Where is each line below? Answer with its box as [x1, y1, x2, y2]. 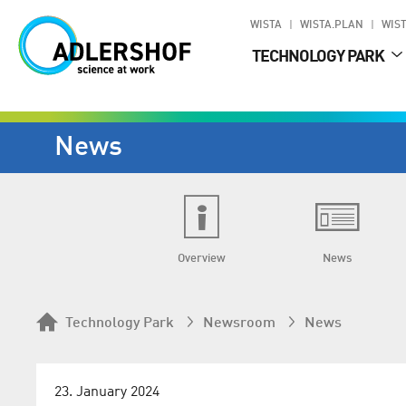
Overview [177, 253, 226, 265]
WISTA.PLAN [300, 20, 363, 31]
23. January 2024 [54, 385, 159, 401]
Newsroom [203, 316, 275, 331]
